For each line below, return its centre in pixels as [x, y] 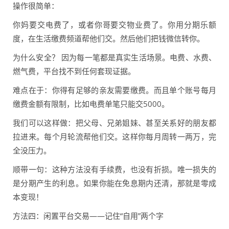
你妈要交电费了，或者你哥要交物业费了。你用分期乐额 [114, 25]
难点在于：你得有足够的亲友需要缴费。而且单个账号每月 [114, 90]
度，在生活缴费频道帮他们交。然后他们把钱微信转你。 [109, 39]
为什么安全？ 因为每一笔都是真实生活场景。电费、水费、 [114, 58]
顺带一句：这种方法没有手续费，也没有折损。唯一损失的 [114, 169]
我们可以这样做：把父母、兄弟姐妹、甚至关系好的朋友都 [114, 123]
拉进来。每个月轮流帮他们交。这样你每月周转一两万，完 [114, 137]
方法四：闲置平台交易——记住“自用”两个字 [88, 216]
